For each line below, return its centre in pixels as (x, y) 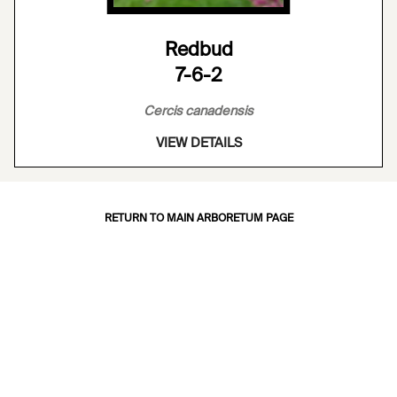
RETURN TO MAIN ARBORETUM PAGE (198, 218)
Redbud (198, 50)
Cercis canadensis (198, 111)
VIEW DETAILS (198, 143)
